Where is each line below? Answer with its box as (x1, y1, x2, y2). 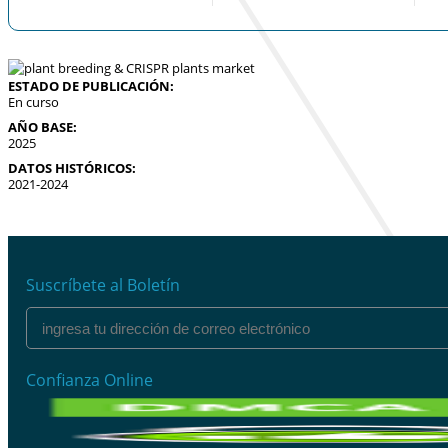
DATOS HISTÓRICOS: (8, 159, 136, 177)
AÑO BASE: (8, 118, 77, 136)
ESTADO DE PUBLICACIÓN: (8, 77, 174, 95)
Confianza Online (26, 369, 153, 391)
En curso (8, 93, 59, 111)
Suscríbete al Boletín (26, 274, 180, 296)
